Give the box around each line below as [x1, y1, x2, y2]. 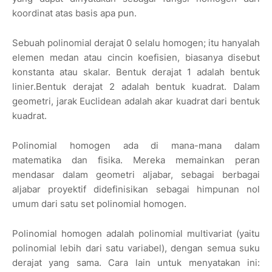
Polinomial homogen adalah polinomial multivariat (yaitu [12, 228, 260, 240]
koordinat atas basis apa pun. [12, 7, 137, 19]
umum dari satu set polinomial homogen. [12, 198, 186, 210]
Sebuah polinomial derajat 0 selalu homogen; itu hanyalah [12, 37, 260, 49]
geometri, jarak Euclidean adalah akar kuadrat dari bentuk [12, 95, 260, 107]
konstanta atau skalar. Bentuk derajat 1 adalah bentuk [12, 66, 260, 78]
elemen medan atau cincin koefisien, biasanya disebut [12, 52, 260, 64]
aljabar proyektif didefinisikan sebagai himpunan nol [12, 183, 260, 195]
